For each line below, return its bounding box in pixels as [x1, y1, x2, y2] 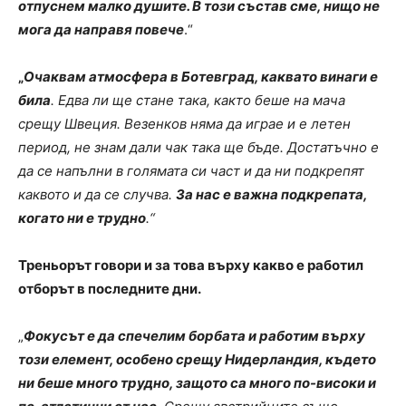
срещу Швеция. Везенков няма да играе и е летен [18, 115, 351, 133]
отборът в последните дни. [18, 280, 201, 298]
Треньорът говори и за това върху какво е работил [18, 256, 363, 275]
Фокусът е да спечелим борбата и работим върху [24, 327, 365, 345]
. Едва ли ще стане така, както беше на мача [51, 92, 345, 110]
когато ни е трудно [18, 209, 146, 227]
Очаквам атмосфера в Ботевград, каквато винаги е [24, 68, 378, 86]
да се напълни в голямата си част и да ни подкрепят [18, 162, 364, 180]
